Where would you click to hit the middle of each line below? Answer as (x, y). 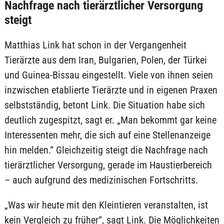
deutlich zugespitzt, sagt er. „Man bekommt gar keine (110, 120)
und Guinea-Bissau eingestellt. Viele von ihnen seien (108, 75)
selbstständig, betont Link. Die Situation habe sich (104, 105)
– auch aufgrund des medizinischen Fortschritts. (101, 180)
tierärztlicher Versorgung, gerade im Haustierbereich (108, 165)
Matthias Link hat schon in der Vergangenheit (95, 45)
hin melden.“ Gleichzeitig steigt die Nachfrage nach (106, 150)
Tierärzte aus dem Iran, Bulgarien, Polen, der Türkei (105, 60)
